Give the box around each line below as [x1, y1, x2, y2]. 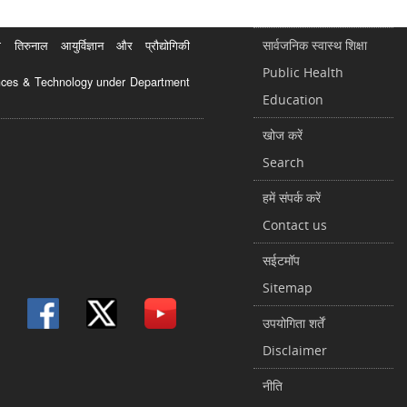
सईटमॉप [263, 251, 300, 269]
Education [263, 90, 323, 108]
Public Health [263, 63, 343, 81]
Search [263, 153, 304, 171]
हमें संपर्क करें [263, 188, 321, 206]
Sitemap [263, 278, 313, 296]
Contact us [263, 215, 327, 233]
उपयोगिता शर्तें [263, 313, 324, 332]
